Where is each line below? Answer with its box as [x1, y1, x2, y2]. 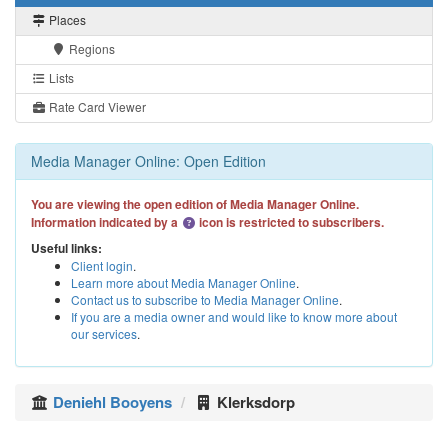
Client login [71, 257, 133, 275]
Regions [66, 39, 115, 57]
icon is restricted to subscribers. [196, 212, 384, 231]
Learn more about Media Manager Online [71, 274, 296, 292]
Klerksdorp [212, 390, 295, 413]
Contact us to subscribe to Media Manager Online [71, 291, 339, 309]
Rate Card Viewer [46, 97, 146, 115]
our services [71, 325, 137, 343]
